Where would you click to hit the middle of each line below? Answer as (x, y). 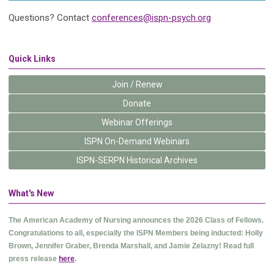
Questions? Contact (50, 17)
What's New (31, 193)
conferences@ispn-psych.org (151, 17)
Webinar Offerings (137, 122)
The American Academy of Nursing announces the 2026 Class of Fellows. (136, 220)
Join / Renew (137, 84)
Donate (137, 103)
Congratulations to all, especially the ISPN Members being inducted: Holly (136, 233)
